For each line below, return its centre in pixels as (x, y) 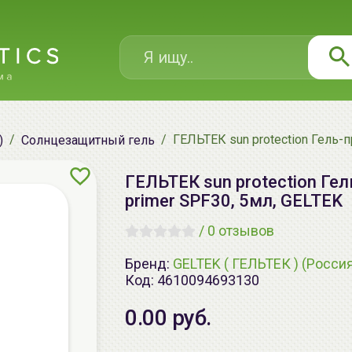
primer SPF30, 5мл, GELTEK (234, 201)
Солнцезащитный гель (88, 140)
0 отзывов (241, 231)
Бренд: (149, 263)
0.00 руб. (168, 318)
